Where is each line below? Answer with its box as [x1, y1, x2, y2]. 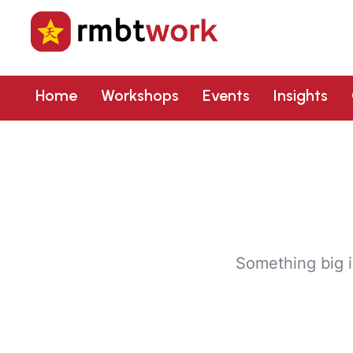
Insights [273, 86, 328, 105]
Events [202, 86, 250, 105]
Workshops [100, 86, 179, 105]
